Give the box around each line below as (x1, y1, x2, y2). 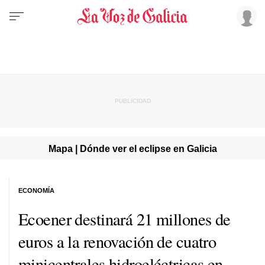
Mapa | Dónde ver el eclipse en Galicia (48, 143, 217, 154)
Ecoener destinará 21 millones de (18, 207, 231, 230)
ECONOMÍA (18, 186, 54, 194)
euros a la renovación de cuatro (18, 230, 216, 253)
